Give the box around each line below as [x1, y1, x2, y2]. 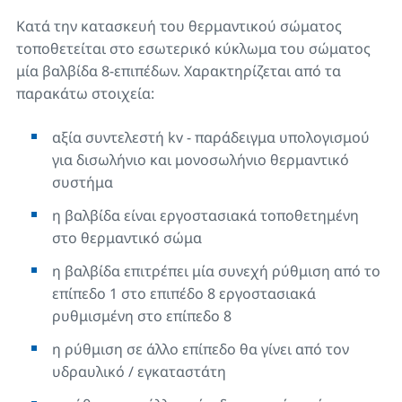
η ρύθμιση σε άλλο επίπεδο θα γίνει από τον [52, 339, 349, 359]
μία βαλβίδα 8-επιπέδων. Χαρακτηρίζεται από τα [16, 61, 341, 81]
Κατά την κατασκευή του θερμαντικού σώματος [16, 16, 342, 36]
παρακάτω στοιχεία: [16, 83, 154, 103]
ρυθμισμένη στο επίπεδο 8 [52, 306, 232, 326]
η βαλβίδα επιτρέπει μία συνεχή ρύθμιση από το [52, 261, 380, 281]
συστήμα [52, 172, 113, 192]
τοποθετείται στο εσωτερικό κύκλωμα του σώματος [16, 39, 371, 58]
